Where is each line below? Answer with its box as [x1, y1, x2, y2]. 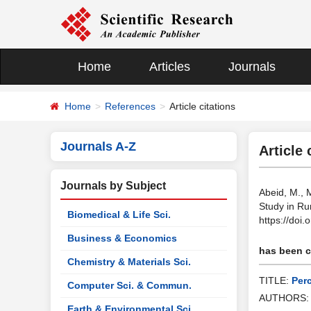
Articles [149, 60, 190, 74]
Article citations [169, 100, 235, 112]
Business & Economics [67, 233, 177, 244]
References [105, 100, 155, 112]
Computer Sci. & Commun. [67, 280, 192, 291]
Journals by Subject [60, 180, 166, 192]
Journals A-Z [60, 140, 136, 153]
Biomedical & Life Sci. [67, 209, 171, 220]
